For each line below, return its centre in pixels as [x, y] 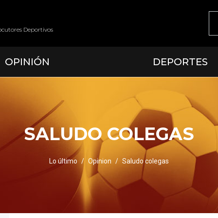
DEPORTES [181, 62]
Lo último [63, 161]
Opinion [100, 161]
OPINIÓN [27, 62]
